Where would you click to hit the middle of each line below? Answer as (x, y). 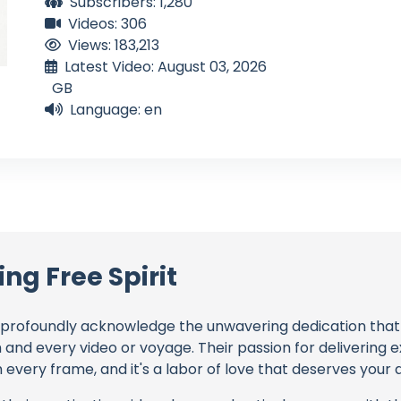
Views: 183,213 (114, 45)
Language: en (116, 109)
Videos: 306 (107, 23)
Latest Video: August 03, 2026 (166, 66)
